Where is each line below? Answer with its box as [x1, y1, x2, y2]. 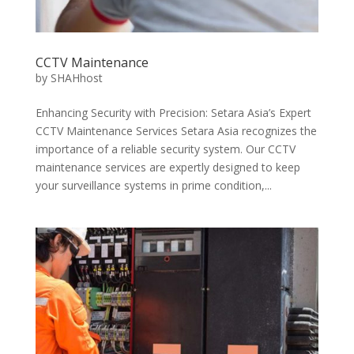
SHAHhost [50, 70, 103, 85]
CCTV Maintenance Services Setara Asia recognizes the [35, 122, 317, 138]
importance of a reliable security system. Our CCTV [35, 141, 296, 156]
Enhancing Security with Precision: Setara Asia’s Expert [35, 104, 311, 120]
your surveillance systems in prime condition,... [35, 177, 272, 193]
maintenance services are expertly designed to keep [35, 159, 300, 175]
